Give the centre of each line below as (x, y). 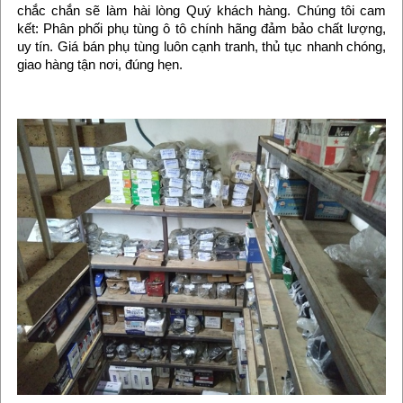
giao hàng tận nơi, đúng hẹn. (99, 64)
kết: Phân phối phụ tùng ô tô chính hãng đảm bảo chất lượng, (201, 28)
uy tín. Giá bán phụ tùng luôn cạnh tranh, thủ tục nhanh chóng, (201, 46)
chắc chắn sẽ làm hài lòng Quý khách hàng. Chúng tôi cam (201, 10)
